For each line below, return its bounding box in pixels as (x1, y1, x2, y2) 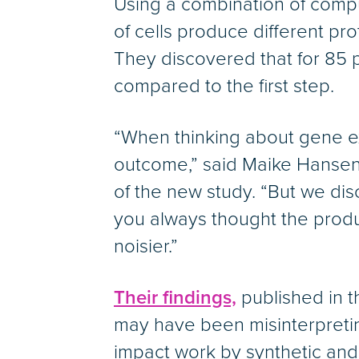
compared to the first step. (114, 75, 334, 99)
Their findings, (114, 286, 236, 310)
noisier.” (114, 235, 178, 259)
